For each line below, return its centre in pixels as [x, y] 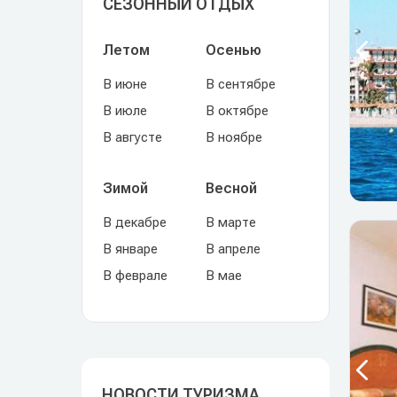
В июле [125, 111]
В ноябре [234, 137]
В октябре [237, 111]
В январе [130, 249]
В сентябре [241, 84]
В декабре [135, 222]
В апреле [233, 249]
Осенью [234, 50]
